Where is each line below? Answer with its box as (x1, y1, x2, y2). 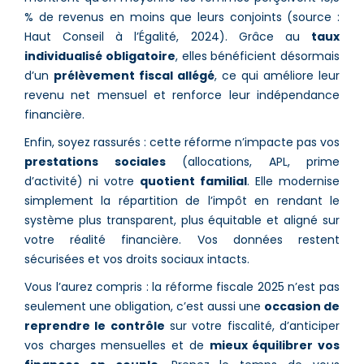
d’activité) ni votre (24, 172, 140, 189)
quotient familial (140, 172, 247, 189)
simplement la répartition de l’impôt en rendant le (24, 192, 340, 209)
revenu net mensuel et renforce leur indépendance (24, 86, 340, 103)
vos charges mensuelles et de (24, 336, 210, 353)
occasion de (264, 297, 340, 314)
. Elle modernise (247, 172, 340, 189)
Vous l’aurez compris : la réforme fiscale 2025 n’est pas (24, 278, 340, 295)
